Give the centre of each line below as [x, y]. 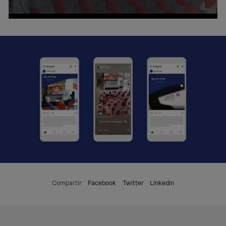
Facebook [102, 184]
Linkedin [162, 184]
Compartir [67, 184]
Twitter [133, 184]
